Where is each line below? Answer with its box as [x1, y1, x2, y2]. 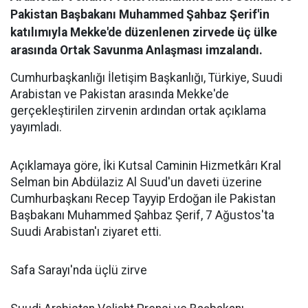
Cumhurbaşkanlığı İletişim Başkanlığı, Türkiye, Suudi [10, 71, 283, 85]
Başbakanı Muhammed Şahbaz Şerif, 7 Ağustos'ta [10, 208, 274, 222]
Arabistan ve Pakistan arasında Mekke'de [10, 87, 229, 101]
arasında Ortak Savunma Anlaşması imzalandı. [10, 43, 263, 57]
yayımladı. [10, 120, 62, 134]
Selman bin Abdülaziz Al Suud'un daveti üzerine [10, 175, 262, 189]
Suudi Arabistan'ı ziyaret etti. [10, 225, 162, 239]
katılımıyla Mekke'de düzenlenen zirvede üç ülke [10, 25, 277, 39]
